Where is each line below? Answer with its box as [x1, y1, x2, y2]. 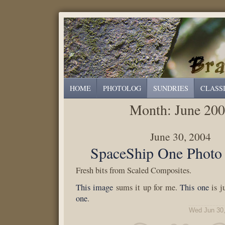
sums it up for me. [113, 182, 180, 193]
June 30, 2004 [150, 129, 211, 144]
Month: [129, 100, 175, 119]
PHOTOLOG [103, 83, 141, 93]
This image [76, 182, 114, 193]
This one [180, 182, 209, 193]
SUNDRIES [153, 83, 188, 93]
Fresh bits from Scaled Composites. [76, 165, 191, 176]
